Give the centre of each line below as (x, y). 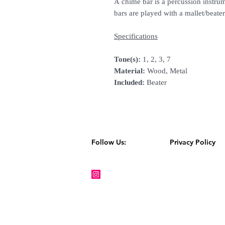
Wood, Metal (166, 71)
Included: (129, 83)
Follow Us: (118, 142)
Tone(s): (127, 60)
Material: (130, 71)
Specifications (136, 36)
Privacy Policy (193, 142)
